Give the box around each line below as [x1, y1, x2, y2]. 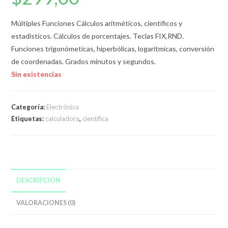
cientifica [82, 115, 109, 123]
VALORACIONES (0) [16, 199, 76, 207]
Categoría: [11, 103, 47, 111]
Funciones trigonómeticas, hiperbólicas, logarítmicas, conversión [11, 44, 215, 53]
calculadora [45, 115, 80, 123]
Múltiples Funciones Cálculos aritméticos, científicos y [11, 19, 183, 28]
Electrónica [46, 103, 79, 111]
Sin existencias [11, 70, 62, 79]
